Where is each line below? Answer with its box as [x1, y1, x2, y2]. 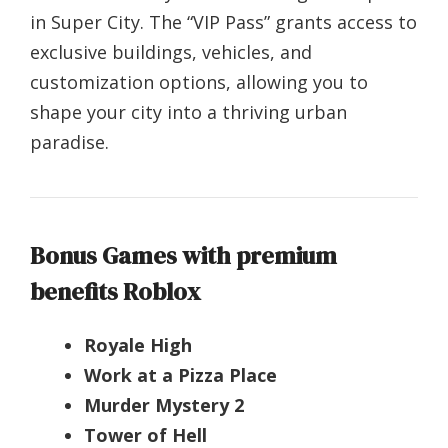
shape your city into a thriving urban [30, 100, 347, 125]
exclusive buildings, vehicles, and [30, 40, 312, 65]
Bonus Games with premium [30, 239, 337, 273]
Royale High [84, 333, 192, 358]
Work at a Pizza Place [84, 363, 277, 388]
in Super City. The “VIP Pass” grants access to [30, 10, 417, 35]
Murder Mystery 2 [84, 393, 244, 418]
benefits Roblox [30, 275, 201, 309]
